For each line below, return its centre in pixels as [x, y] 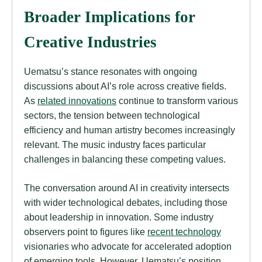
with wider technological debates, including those [126, 203]
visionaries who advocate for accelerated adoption [128, 247]
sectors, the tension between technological [112, 116]
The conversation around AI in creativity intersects [127, 188]
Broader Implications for [110, 17]
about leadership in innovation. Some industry [119, 217]
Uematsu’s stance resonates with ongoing [111, 72]
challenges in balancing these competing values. [125, 159]
